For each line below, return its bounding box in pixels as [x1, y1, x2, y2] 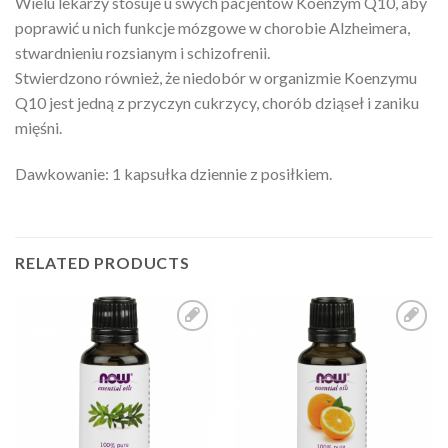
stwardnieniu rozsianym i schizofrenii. [15, 43, 270, 62]
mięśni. [15, 118, 62, 137]
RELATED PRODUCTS [15, 252, 190, 272]
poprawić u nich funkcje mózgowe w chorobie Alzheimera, [15, 18, 410, 37]
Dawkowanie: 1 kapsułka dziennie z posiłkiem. [15, 163, 332, 183]
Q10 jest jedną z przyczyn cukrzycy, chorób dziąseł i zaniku [15, 93, 419, 112]
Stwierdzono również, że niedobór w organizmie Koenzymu [15, 68, 417, 87]
